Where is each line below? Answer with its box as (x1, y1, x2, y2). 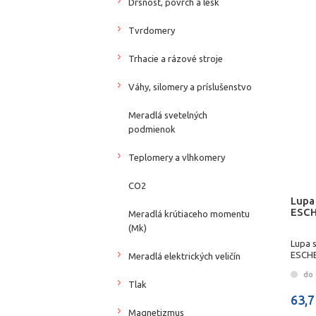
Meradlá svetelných (128, 109, 207, 120)
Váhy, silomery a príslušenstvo (128, 81, 252, 92)
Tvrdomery (128, 25, 175, 35)
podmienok (128, 123, 176, 134)
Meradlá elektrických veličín (128, 250, 241, 261)
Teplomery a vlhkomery (128, 152, 225, 162)
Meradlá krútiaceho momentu (128, 208, 250, 219)
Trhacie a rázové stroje (128, 53, 223, 63)
